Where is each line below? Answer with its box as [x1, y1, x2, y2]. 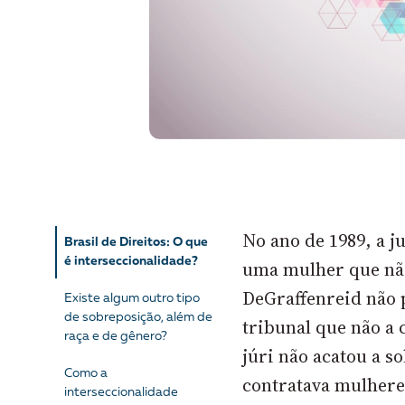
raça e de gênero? [63, 330, 167, 344]
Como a [63, 367, 108, 381]
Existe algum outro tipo [63, 292, 200, 306]
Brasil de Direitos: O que [63, 236, 208, 250]
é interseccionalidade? [63, 255, 198, 268]
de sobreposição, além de [63, 311, 212, 325]
